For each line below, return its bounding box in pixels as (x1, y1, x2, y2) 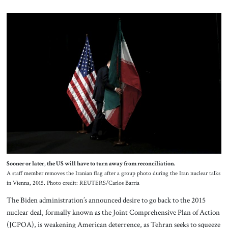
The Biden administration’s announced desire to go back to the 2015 (6, 195, 206, 206)
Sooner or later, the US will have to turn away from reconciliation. (6, 160, 175, 168)
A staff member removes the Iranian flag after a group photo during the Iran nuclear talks (6, 169, 220, 178)
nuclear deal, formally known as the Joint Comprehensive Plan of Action (6, 207, 220, 218)
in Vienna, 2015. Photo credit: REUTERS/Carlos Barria (6, 179, 139, 187)
